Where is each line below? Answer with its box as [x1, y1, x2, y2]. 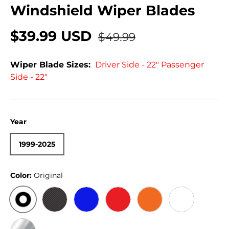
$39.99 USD [10, 28, 96, 45]
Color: [10, 170, 34, 180]
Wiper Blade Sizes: [10, 60, 90, 70]
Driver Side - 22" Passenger [95, 60, 204, 70]
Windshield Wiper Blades [10, 2, 195, 19]
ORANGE [149, 210, 182, 220]
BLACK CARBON [54, 210, 115, 220]
